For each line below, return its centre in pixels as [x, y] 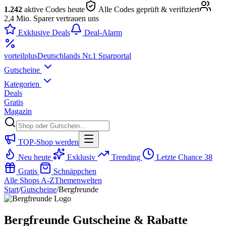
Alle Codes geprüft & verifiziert [148, 9]
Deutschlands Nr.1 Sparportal [84, 56]
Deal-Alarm [102, 33]
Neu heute [35, 157]
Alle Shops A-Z [29, 180]
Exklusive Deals [43, 33]
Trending [126, 157]
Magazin [18, 111]
